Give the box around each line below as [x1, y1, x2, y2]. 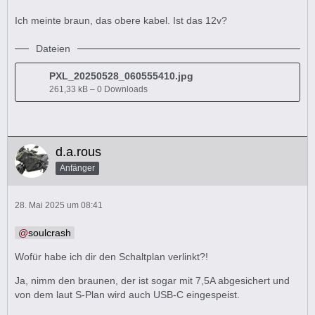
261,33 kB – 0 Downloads [49, 84, 148, 94]
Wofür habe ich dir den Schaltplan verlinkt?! [15, 251, 208, 262]
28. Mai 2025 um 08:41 [15, 200, 103, 210]
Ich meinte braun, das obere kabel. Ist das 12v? [15, 15, 227, 26]
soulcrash [28, 227, 71, 238]
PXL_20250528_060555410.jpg [49, 70, 193, 82]
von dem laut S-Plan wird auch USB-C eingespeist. [15, 289, 240, 300]
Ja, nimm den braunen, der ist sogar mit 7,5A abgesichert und [15, 275, 290, 286]
